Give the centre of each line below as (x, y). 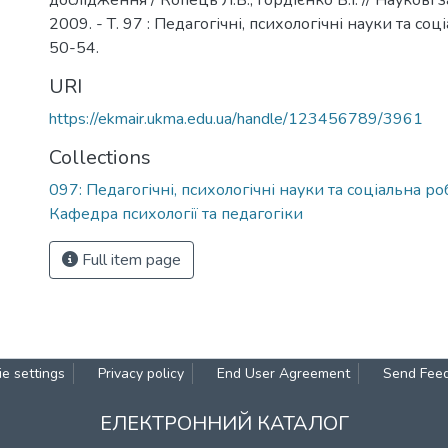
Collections (100, 157)
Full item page (129, 260)
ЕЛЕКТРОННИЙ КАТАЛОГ (224, 423)
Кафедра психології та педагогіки (176, 214)
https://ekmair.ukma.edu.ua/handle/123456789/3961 (236, 119)
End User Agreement (283, 373)
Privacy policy (141, 373)
